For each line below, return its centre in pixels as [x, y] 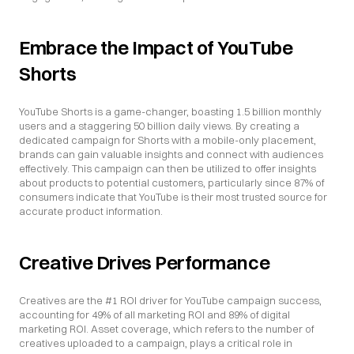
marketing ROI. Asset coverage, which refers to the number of [166, 329]
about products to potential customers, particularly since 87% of [171, 183]
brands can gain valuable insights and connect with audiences [171, 154]
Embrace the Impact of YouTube [156, 47]
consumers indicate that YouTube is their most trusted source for [173, 197]
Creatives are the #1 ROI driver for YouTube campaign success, [170, 300]
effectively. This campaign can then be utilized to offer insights [168, 168]
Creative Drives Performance [145, 262]
